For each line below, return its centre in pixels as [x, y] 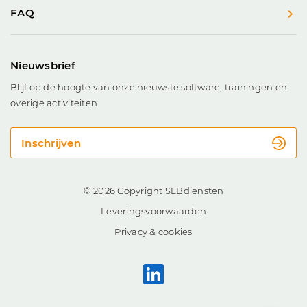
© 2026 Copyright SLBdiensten [153, 191]
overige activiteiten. [55, 103]
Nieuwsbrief [43, 66]
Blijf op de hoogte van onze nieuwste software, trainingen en [149, 87]
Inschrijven [51, 143]
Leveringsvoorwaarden [153, 211]
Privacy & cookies [153, 232]
